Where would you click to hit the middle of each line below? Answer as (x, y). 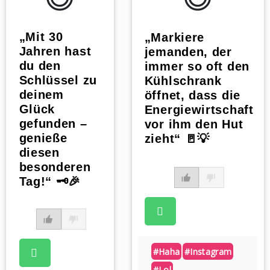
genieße (43, 138)
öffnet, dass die (192, 96)
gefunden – (53, 124)
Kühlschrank (183, 81)
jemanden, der (188, 52)
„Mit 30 (41, 37)
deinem (41, 95)
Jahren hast (55, 52)
